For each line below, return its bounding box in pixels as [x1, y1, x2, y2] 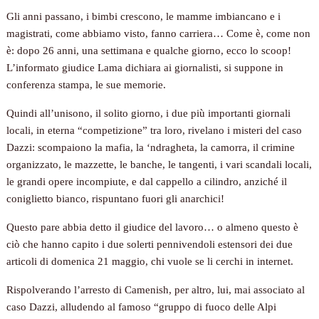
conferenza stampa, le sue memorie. [6, 79, 167, 91]
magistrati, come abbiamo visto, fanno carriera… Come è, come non [6, 28, 311, 40]
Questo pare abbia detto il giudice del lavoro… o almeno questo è [6, 221, 299, 234]
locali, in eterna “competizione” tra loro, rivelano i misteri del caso [6, 125, 303, 137]
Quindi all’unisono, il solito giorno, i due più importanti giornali [6, 108, 291, 120]
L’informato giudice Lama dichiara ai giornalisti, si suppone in [6, 62, 284, 74]
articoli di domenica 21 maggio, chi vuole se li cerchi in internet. [6, 256, 294, 268]
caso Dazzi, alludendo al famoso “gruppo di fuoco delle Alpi [6, 301, 277, 313]
